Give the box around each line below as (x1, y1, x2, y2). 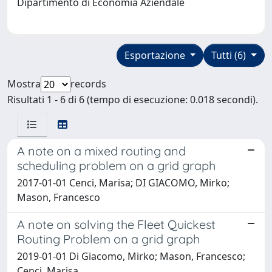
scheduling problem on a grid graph (17, 157, 216, 173)
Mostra (7, 76, 41, 90)
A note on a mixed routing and (17, 143, 186, 158)
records (70, 76, 106, 90)
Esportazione (124, 48, 188, 62)
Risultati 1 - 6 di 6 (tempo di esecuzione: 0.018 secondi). (7, 92, 258, 106)
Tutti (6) (211, 48, 249, 62)
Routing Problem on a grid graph (17, 231, 200, 246)
